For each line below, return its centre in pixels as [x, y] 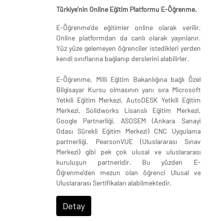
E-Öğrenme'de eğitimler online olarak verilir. [129, 27]
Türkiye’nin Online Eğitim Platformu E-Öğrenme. [127, 9]
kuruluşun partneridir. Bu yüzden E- [129, 162]
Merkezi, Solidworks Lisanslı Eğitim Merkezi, [129, 110]
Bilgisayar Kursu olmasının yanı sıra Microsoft [129, 89]
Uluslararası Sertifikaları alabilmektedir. [114, 183]
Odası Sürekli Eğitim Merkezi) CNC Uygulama [129, 131]
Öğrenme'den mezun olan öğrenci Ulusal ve [129, 172]
